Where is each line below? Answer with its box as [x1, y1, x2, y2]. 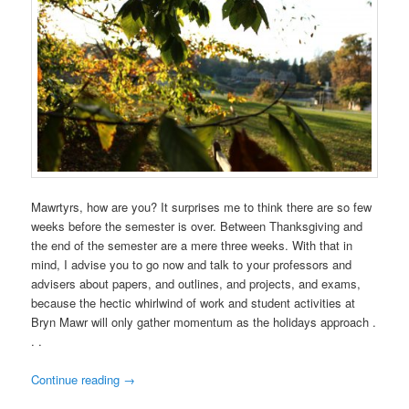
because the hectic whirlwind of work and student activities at [31, 293, 356, 311]
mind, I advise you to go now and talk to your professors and [31, 255, 352, 273]
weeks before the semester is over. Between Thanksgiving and [31, 216, 363, 235]
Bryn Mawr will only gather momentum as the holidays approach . [31, 312, 377, 330]
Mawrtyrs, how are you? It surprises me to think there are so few [31, 197, 372, 215]
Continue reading [31, 371, 124, 389]
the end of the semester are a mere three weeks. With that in [31, 236, 353, 254]
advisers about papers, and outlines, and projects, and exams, [31, 274, 362, 292]
